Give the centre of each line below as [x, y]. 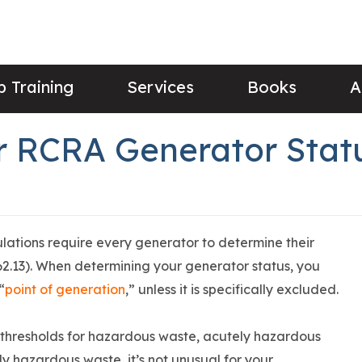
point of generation [65, 290]
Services [161, 86]
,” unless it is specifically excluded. [232, 290]
